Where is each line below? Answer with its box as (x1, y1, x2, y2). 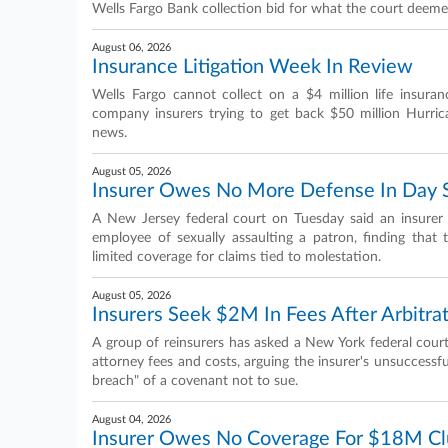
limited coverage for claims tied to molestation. (92, 250, 381, 264)
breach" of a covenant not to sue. (92, 374, 298, 388)
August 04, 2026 (92, 414, 171, 425)
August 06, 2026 (92, 42, 171, 53)
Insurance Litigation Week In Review (92, 57, 413, 77)
